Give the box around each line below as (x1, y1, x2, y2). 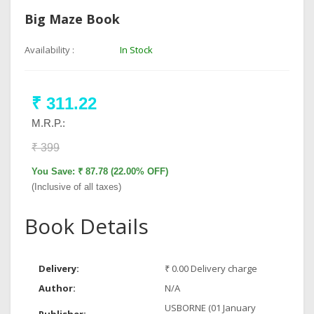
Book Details (25, 212, 149, 240)
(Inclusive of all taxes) (32, 182, 121, 192)
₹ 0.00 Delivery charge (165, 262, 257, 275)
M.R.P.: (32, 117, 65, 129)
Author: (39, 282, 76, 294)
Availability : (25, 43, 74, 56)
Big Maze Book (25, 11, 120, 27)
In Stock (119, 43, 153, 56)
